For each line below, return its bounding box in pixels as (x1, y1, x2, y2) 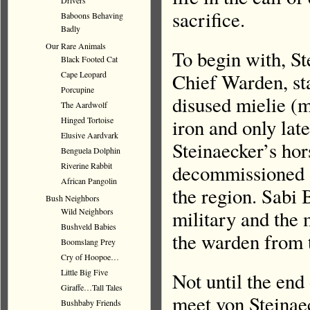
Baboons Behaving (61, 10, 123, 21)
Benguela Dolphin (61, 145, 120, 156)
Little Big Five (61, 266, 108, 277)
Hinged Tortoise (61, 114, 113, 125)
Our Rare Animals (46, 40, 106, 51)
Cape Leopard (61, 69, 107, 80)
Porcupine (61, 84, 94, 95)
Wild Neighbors (61, 206, 113, 217)
